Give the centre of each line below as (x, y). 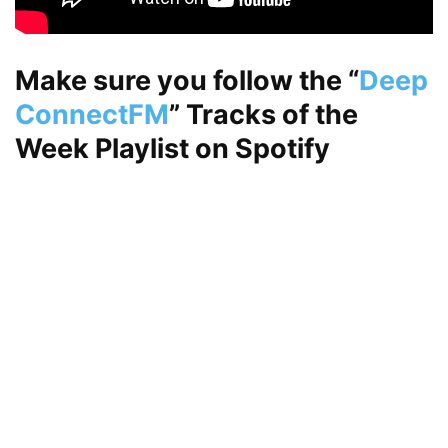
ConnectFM (92, 115)
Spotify (282, 149)
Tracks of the (269, 115)
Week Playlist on (125, 149)
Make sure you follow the (181, 81)
